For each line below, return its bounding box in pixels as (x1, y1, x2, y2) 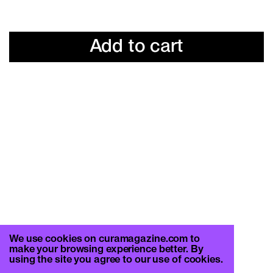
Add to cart (89, 38, 184, 55)
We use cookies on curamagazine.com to (9, 235, 200, 244)
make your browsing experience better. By (9, 245, 204, 254)
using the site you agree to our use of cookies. (9, 255, 223, 264)
